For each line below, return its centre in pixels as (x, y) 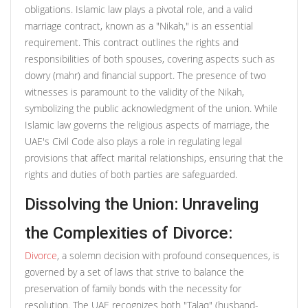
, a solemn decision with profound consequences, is (168, 255)
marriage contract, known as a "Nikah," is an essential (139, 25)
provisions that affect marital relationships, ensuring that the (154, 157)
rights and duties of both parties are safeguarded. (131, 174)
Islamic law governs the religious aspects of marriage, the (147, 124)
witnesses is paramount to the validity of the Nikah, (134, 91)
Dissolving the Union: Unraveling (142, 204)
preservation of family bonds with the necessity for (133, 288)
